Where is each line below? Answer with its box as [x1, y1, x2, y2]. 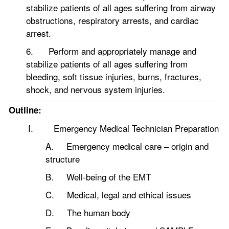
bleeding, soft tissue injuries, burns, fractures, [26, 70, 201, 83]
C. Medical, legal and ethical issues [45, 188, 191, 201]
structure [45, 152, 80, 165]
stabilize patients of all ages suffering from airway [26, 1, 216, 14]
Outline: [9, 104, 41, 116]
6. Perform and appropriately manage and [26, 44, 196, 57]
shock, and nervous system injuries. [26, 83, 165, 96]
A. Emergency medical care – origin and [45, 140, 209, 152]
